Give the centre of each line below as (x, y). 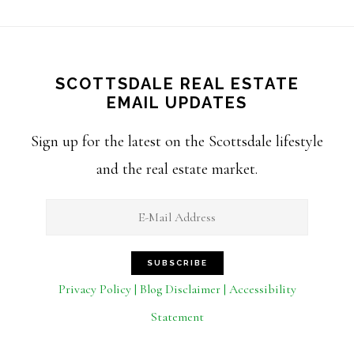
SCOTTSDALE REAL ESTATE (177, 84)
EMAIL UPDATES (177, 103)
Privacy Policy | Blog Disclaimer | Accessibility (177, 289)
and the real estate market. (177, 169)
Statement (177, 317)
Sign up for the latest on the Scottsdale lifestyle (177, 141)
